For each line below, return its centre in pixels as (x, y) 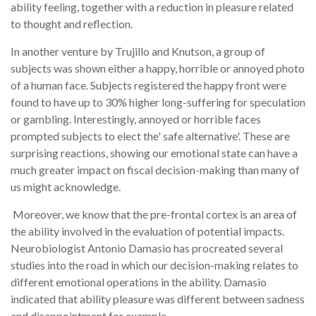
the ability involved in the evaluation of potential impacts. (147, 231)
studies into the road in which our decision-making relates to (154, 265)
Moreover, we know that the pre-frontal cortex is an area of (154, 214)
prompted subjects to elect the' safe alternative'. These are (150, 136)
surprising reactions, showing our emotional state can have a (154, 153)
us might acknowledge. (66, 187)
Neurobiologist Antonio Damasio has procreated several (147, 248)
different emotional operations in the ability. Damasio (139, 282)
